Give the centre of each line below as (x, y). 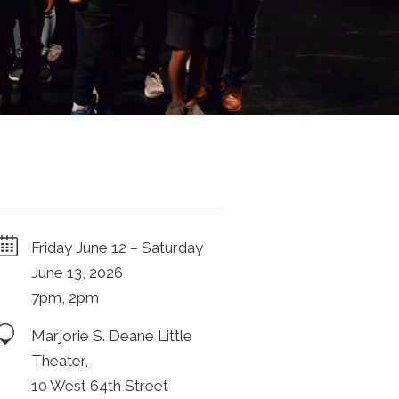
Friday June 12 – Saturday (117, 248)
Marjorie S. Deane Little (112, 336)
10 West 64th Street (100, 386)
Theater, (60, 361)
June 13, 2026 (77, 273)
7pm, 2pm (65, 298)
